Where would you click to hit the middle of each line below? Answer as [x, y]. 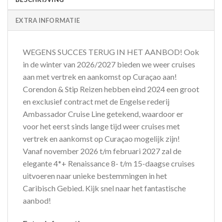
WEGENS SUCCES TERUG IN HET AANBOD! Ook [111, 52]
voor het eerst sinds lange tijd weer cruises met [101, 126]
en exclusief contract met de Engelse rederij [96, 102]
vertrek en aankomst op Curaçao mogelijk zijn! [101, 139]
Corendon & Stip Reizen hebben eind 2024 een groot [111, 89]
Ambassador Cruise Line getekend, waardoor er [103, 114]
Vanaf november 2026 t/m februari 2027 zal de [102, 151]
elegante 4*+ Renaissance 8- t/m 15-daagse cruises [109, 164]
